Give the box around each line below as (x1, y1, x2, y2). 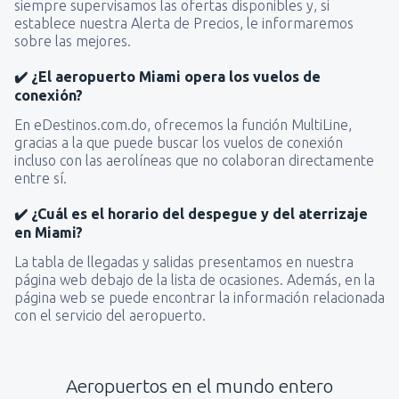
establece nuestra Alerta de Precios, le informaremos (14, 14, 354, 31)
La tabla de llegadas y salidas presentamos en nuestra (14, 253, 354, 270)
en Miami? (14, 224, 83, 240)
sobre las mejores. (14, 32, 131, 49)
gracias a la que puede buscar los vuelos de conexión (14, 134, 343, 151)
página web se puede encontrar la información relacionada (14, 289, 385, 305)
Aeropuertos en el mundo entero (66, 374, 333, 396)
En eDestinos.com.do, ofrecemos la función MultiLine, (14, 116, 352, 133)
